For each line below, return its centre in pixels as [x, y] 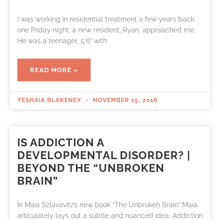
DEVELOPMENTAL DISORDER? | [104, 155]
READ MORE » [54, 70]
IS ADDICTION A [61, 142]
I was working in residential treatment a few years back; [106, 19]
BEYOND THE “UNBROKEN [91, 168]
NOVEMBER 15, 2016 [124, 100]
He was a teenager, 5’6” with [62, 41]
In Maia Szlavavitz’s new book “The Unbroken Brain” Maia [107, 205]
